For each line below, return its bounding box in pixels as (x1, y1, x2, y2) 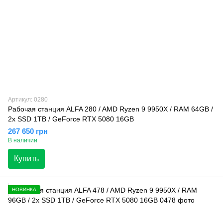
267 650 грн (8, 126, 48, 135)
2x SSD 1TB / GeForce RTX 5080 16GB (8, 114, 134, 123)
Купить (14, 154, 39, 163)
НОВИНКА (12, 186, 36, 192)
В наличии (8, 136, 37, 144)
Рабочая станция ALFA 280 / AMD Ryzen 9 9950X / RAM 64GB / (8, 105, 213, 113)
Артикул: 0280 (8, 96, 48, 103)
